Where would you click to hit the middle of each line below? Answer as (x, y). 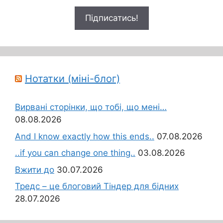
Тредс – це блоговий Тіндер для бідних (97, 186)
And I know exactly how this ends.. (85, 136)
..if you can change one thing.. (75, 153)
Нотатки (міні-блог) (72, 79)
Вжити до (35, 169)
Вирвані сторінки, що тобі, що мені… (91, 107)
